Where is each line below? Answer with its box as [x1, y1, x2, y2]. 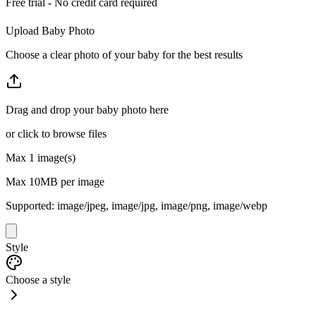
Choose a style [6, 273, 71, 286]
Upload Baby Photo [6, 24, 95, 37]
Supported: [6, 199, 57, 212]
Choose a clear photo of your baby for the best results [6, 48, 243, 61]
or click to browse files [6, 127, 107, 140]
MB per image [40, 175, 104, 188]
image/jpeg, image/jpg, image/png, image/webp [57, 199, 267, 212]
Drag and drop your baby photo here [6, 103, 169, 116]
